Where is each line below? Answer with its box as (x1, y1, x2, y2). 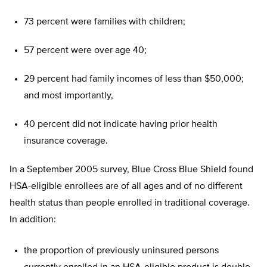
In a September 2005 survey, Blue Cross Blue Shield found (10, 165, 253, 175)
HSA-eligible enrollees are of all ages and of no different (10, 182, 243, 192)
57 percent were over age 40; (24, 46, 147, 56)
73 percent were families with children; (24, 17, 185, 27)
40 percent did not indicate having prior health (24, 120, 218, 130)
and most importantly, (24, 91, 113, 101)
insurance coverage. (24, 136, 108, 147)
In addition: (10, 215, 56, 225)
